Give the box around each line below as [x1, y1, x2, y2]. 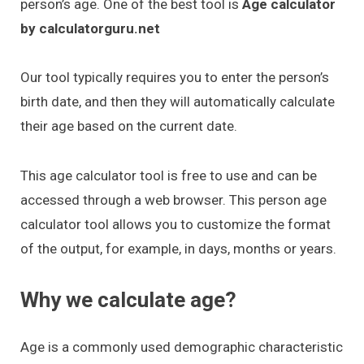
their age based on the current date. [20, 118, 237, 135]
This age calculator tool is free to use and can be [20, 167, 317, 184]
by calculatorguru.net [20, 19, 160, 37]
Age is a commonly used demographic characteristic [20, 339, 343, 356]
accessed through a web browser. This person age [20, 191, 327, 208]
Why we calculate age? [20, 288, 236, 313]
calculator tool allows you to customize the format [20, 215, 331, 232]
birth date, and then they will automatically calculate [20, 93, 335, 110]
